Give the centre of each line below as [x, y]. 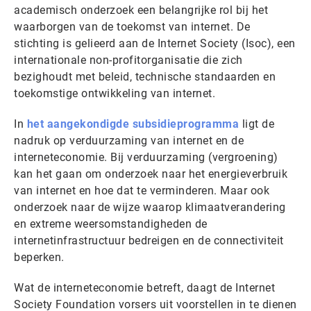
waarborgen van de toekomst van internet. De [132, 26]
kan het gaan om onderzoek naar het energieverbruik [151, 174]
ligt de [257, 124]
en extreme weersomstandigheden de [111, 224]
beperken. [39, 257]
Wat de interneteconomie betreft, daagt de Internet [144, 287]
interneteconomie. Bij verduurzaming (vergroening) [146, 157]
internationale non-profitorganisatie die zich [128, 60]
